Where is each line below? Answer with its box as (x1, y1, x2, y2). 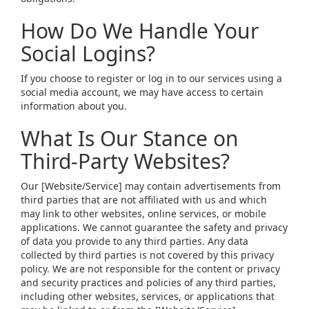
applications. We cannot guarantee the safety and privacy (21, 221, 288, 234)
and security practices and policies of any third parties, (21, 276, 276, 289)
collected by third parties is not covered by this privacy (21, 248, 274, 261)
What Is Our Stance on (21, 124, 239, 152)
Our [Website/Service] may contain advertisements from (21, 179, 281, 192)
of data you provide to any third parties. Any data (21, 235, 248, 248)
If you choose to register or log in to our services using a (21, 72, 282, 85)
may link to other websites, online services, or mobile (21, 207, 266, 220)
